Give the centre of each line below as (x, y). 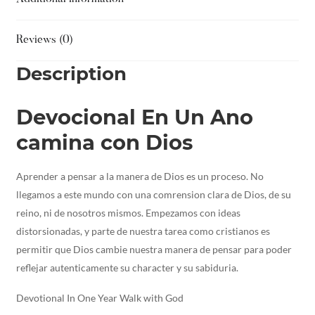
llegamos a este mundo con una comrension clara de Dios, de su (153, 194)
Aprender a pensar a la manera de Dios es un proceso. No (140, 176)
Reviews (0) (44, 40)
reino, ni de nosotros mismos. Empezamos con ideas (128, 212)
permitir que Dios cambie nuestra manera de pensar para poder (154, 249)
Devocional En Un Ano (134, 117)
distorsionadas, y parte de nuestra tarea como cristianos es (143, 231)
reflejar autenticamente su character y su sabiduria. (127, 267)
